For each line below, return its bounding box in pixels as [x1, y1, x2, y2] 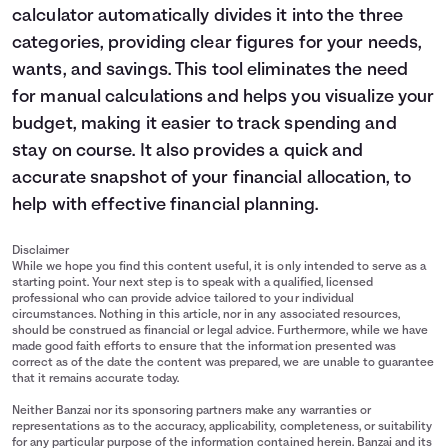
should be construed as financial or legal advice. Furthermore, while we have [12, 325, 428, 337]
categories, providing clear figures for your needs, [12, 34, 423, 53]
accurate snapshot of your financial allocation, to [12, 169, 412, 188]
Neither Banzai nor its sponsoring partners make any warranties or [12, 405, 371, 417]
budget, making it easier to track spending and [12, 115, 397, 134]
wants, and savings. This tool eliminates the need [12, 61, 408, 80]
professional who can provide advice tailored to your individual [12, 293, 354, 305]
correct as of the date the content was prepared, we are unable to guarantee [12, 357, 434, 369]
